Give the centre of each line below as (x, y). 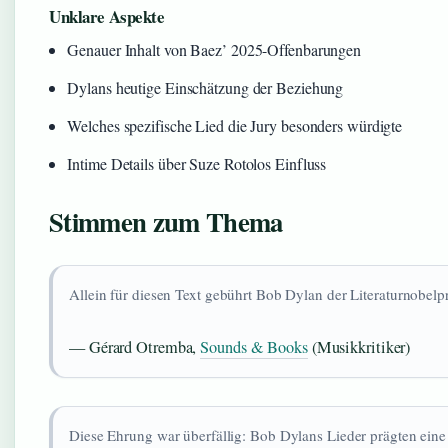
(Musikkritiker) (359, 347)
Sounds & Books (254, 347)
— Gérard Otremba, (135, 347)
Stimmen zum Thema (166, 221)
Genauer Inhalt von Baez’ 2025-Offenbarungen (214, 49)
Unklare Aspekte (107, 16)
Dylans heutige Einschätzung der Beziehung (205, 87)
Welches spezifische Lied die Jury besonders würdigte (235, 125)
